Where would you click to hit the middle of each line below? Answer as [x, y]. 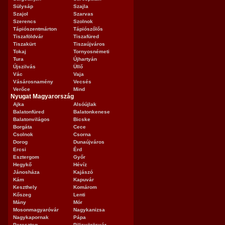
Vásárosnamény [33, 82]
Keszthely [25, 187]
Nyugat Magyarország [42, 96]
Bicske [82, 119]
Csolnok [23, 134]
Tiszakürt [24, 44]
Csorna [82, 134]
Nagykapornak [31, 217]
